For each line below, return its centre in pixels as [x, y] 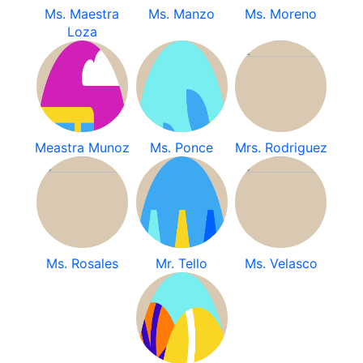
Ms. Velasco [281, 263]
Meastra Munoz [82, 147]
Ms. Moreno [281, 14]
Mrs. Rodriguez [281, 147]
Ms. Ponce [181, 147]
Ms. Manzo [181, 14]
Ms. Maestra [82, 14]
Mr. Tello [181, 263]
